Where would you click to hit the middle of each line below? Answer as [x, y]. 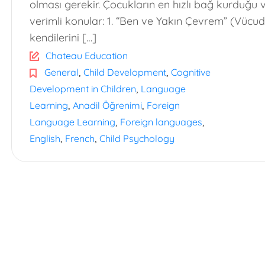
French [80, 138]
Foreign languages [161, 122]
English [45, 138]
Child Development [125, 72]
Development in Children [83, 89]
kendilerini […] [63, 38]
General [62, 72]
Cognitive [191, 72]
